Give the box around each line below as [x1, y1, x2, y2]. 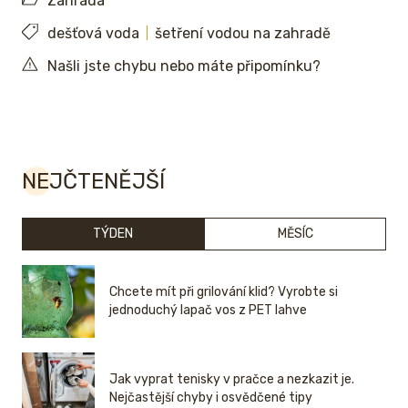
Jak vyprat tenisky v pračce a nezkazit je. [109, 372, 354, 388]
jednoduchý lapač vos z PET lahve [109, 302, 307, 319]
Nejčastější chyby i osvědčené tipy [109, 390, 312, 406]
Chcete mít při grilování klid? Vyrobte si [109, 284, 338, 301]
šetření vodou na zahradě [155, 25, 331, 43]
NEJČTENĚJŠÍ [22, 168, 165, 195]
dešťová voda [47, 25, 139, 43]
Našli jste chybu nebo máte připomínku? [47, 57, 321, 76]
